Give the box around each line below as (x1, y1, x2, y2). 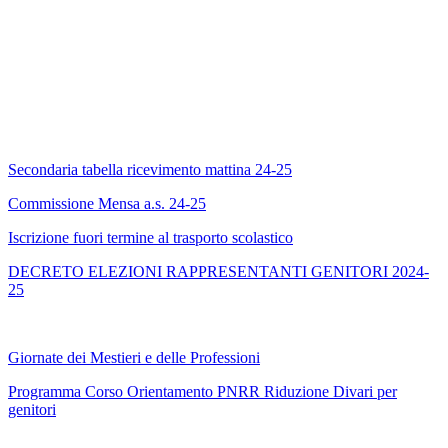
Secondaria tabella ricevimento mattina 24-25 (8, 161, 292, 179)
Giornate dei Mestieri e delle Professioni (8, 349, 260, 367)
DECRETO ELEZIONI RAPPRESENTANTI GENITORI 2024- (8, 263, 429, 281)
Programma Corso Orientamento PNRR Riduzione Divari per (8, 383, 397, 401)
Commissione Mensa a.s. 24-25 (8, 195, 206, 213)
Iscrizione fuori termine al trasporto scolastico (8, 229, 293, 247)
